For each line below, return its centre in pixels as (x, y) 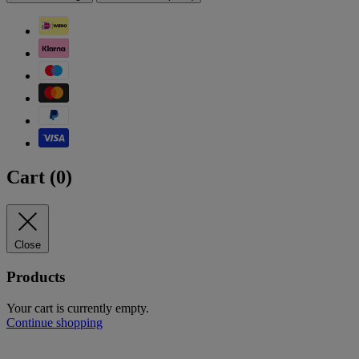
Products (36, 276)
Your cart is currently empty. (78, 308)
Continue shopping (54, 322)
